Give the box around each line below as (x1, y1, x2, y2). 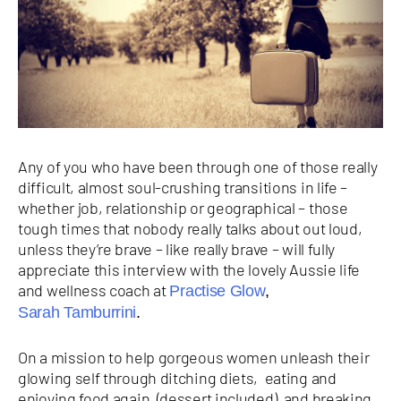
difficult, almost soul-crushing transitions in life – (18, 176, 348, 197)
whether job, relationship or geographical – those (18, 197, 348, 218)
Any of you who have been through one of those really (18, 156, 378, 176)
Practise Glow (169, 281, 265, 300)
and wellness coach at (18, 279, 170, 300)
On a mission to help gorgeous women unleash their (18, 346, 370, 367)
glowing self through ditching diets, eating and (18, 367, 337, 388)
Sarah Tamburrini (18, 303, 137, 321)
